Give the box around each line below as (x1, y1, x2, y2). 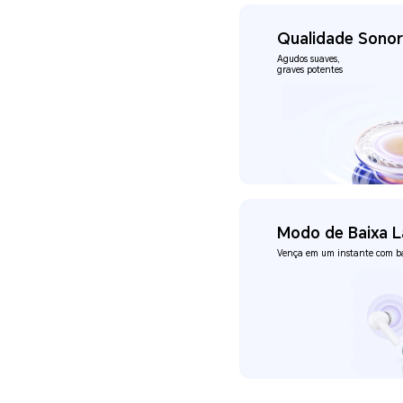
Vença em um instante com (277, 247, 396, 258)
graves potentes (277, 65, 343, 76)
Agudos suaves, (277, 54, 340, 65)
